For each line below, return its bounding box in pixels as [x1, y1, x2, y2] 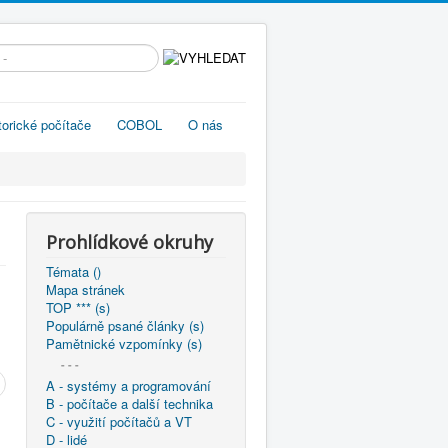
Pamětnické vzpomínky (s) [46, 334, 202, 353]
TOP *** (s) [46, 298, 110, 317]
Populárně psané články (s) [46, 316, 204, 335]
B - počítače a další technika [46, 394, 213, 413]
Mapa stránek [46, 280, 125, 299]
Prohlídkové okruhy [46, 230, 213, 254]
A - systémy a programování [46, 376, 211, 395]
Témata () [46, 262, 101, 281]
